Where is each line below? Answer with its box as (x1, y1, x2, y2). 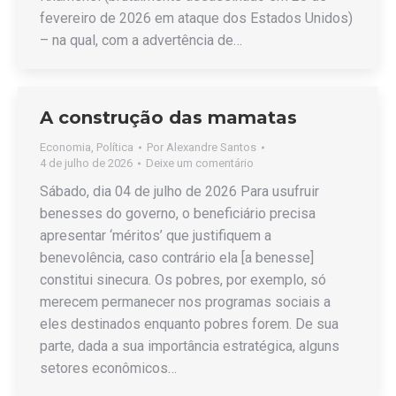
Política (96, 141, 133, 154)
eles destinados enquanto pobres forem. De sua (40, 316, 339, 332)
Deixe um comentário (146, 156, 254, 170)
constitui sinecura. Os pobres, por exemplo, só (40, 271, 326, 288)
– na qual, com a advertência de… (40, 32, 242, 49)
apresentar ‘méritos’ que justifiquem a (40, 227, 271, 244)
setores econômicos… (40, 360, 177, 377)
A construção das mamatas (40, 107, 297, 128)
